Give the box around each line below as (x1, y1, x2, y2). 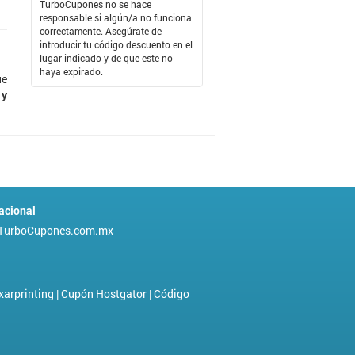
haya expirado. (39, 64, 103, 78)
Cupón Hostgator (61, 286, 147, 301)
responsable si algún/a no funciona (39, 10, 192, 24)
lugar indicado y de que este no (39, 51, 173, 64)
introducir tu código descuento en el (39, 37, 193, 51)
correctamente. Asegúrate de (39, 24, 162, 37)
